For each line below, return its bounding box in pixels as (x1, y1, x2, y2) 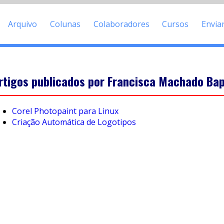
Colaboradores (93, 18, 149, 29)
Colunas (50, 18, 81, 29)
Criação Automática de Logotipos (12, 116, 136, 128)
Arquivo (8, 18, 37, 29)
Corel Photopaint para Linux (12, 105, 118, 117)
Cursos (162, 18, 189, 29)
